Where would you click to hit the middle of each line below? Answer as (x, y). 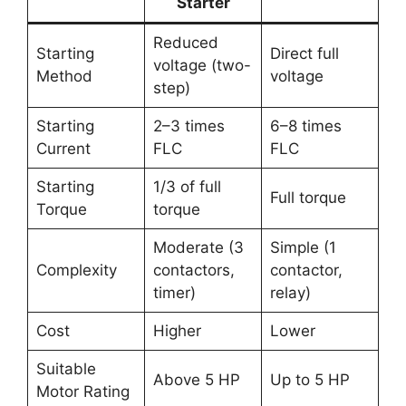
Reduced (185, 42)
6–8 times (305, 126)
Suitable (66, 368)
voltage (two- (202, 65)
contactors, (193, 270)
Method (64, 76)
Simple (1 (303, 247)
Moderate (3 (198, 247)
